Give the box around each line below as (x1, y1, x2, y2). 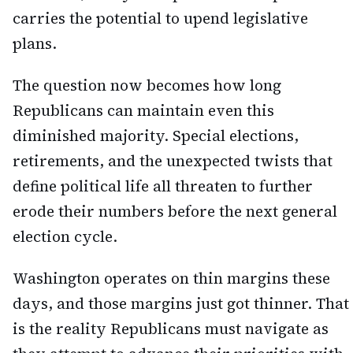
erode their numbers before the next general (13, 200, 337, 221)
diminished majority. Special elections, (13, 124, 299, 146)
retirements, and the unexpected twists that (13, 150, 333, 171)
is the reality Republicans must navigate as (13, 318, 329, 339)
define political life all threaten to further (13, 175, 313, 196)
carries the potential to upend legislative (13, 7, 308, 28)
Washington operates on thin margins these (13, 267, 330, 288)
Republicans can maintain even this (13, 99, 274, 121)
